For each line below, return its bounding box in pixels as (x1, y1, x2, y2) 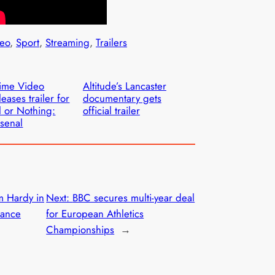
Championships (46, 222, 115, 237)
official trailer (82, 103, 140, 118)
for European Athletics (46, 206, 144, 221)
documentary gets (82, 90, 161, 106)
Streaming (45, 35, 90, 50)
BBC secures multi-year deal (72, 190, 195, 205)
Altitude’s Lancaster (82, 78, 166, 93)
